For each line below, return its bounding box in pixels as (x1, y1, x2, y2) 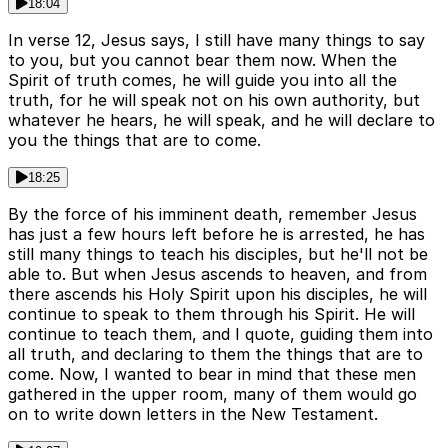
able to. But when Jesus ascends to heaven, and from (8, 264, 427, 285)
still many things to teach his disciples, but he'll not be (8, 244, 428, 265)
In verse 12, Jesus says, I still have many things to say (8, 30, 425, 51)
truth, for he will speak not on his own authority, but (8, 90, 420, 111)
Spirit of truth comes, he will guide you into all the (8, 70, 397, 91)
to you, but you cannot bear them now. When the (8, 50, 397, 71)
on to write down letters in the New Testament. (8, 404, 378, 425)
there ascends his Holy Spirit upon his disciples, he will (8, 284, 427, 305)
